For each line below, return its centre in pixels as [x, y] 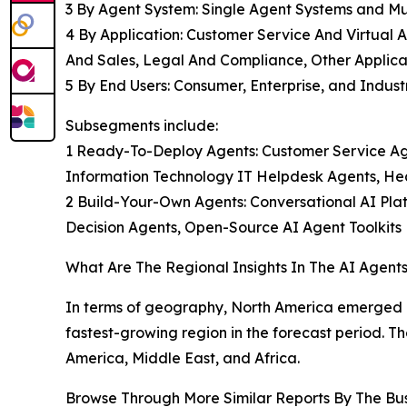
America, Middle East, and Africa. [183, 358]
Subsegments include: [142, 126]
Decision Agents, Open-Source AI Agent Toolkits [233, 228]
